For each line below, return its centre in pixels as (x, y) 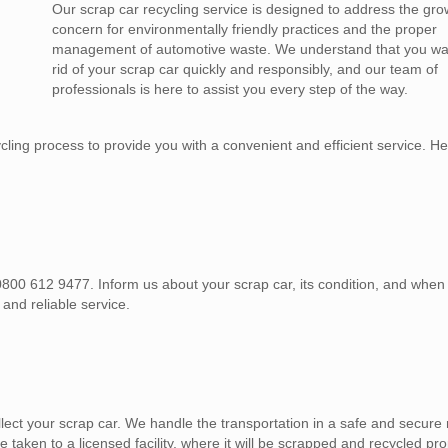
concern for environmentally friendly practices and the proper (245, 29)
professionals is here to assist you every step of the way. (230, 89)
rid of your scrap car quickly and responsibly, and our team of (245, 69)
